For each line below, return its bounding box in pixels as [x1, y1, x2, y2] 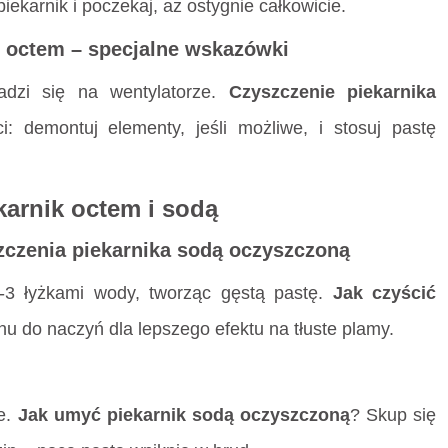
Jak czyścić [332, 282, 437, 303]
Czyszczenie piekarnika [228, 81, 437, 102]
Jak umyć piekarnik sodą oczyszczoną [17, 404, 350, 425]
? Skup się [349, 404, 437, 425]
